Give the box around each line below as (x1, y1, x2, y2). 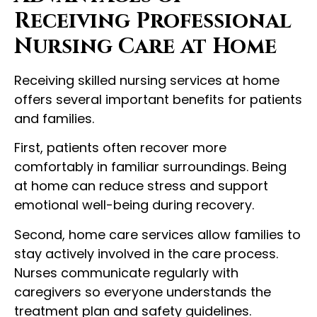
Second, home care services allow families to (14, 225, 301, 243)
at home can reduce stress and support (14, 177, 268, 195)
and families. (14, 110, 94, 128)
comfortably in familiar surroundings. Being (14, 158, 287, 176)
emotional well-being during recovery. (14, 196, 254, 214)
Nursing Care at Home (14, 33, 277, 62)
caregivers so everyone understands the (14, 282, 271, 301)
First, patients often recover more (14, 139, 226, 157)
